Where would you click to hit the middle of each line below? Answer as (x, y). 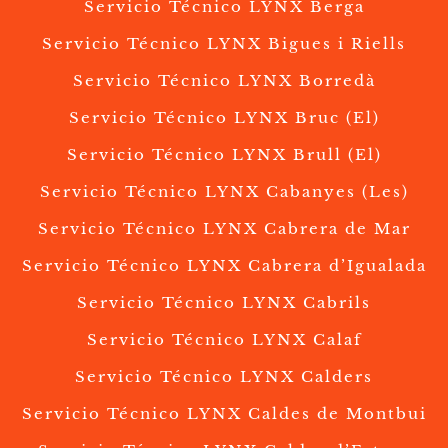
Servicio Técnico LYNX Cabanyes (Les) (224, 192)
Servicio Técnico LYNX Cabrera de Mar (224, 229)
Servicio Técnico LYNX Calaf (224, 340)
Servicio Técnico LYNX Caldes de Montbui (224, 414)
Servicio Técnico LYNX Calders (224, 377)
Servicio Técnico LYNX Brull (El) (224, 155)
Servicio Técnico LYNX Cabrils (224, 303)
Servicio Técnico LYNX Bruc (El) (224, 118)
